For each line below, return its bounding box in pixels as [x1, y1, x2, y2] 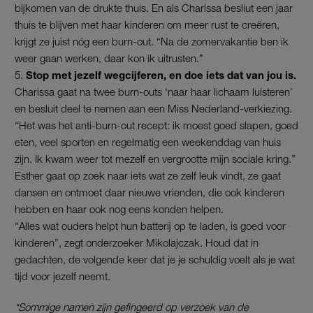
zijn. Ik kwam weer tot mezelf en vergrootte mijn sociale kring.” [15, 152, 296, 165]
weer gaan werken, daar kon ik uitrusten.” [15, 51, 203, 64]
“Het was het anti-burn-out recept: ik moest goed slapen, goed [15, 118, 298, 131]
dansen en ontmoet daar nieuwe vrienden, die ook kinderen [15, 185, 284, 198]
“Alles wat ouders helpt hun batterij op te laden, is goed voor [15, 219, 286, 232]
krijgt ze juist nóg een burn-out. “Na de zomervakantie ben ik [15, 34, 289, 48]
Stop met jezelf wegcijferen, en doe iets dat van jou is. [26, 68, 296, 81]
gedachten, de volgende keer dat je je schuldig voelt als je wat [15, 252, 295, 265]
